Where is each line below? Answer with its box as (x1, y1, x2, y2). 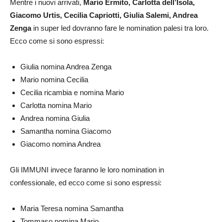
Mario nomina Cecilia (20, 75, 88, 84)
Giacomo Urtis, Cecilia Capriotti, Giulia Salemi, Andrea (10, 11, 198, 20)
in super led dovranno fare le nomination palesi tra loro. (31, 24, 209, 33)
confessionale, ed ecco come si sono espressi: (10, 178, 162, 187)
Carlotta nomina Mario (20, 101, 92, 110)
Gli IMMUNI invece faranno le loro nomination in (10, 166, 164, 174)
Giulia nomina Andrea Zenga (20, 62, 111, 71)
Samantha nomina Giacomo (20, 127, 111, 136)
